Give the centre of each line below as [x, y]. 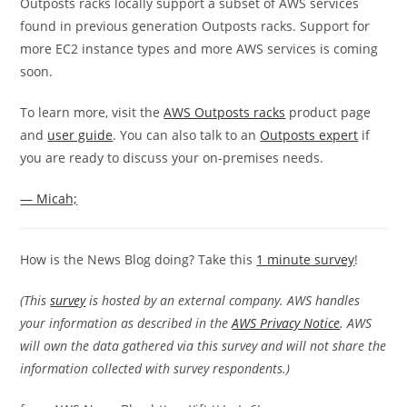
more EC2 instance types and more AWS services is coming [199, 49]
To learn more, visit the [92, 113]
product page [328, 113]
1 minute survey [306, 260]
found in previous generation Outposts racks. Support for [195, 26]
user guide [80, 135]
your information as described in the [126, 323]
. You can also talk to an [187, 135]
